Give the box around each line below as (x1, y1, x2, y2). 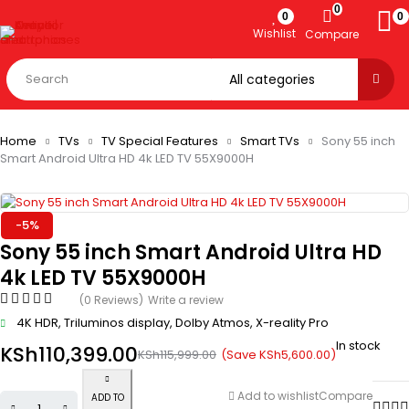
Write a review (148, 292, 224, 308)
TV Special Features (101, 132, 218, 150)
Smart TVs (240, 132, 299, 150)
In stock (336, 337, 381, 354)
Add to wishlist (237, 387, 319, 404)
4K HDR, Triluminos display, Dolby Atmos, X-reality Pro (16, 314, 329, 331)
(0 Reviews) (79, 292, 143, 308)
